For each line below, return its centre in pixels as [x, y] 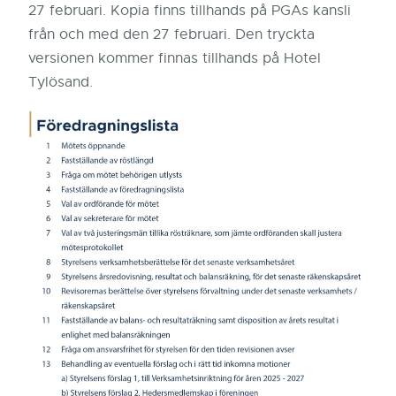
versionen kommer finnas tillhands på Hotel [175, 58]
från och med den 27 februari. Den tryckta [171, 34]
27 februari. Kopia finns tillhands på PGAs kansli [190, 11]
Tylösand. [61, 82]
